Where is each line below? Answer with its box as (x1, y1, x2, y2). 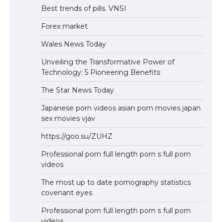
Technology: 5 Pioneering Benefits (41, 67, 160, 77)
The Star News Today (41, 85, 114, 95)
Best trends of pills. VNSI (41, 3, 126, 13)
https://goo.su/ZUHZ (41, 131, 112, 141)
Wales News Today (41, 39, 106, 49)
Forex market (41, 21, 88, 31)
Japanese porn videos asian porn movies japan (41, 103, 201, 112)
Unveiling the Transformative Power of (41, 57, 174, 66)
